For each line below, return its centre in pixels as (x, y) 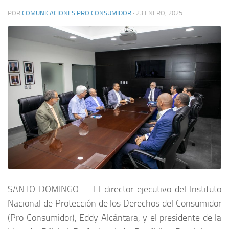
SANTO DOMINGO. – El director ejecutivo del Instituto (114, 189)
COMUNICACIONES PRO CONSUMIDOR (77, 13)
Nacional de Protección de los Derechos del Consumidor (114, 203)
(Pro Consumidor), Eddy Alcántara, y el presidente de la (114, 217)
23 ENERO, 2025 (159, 13)
